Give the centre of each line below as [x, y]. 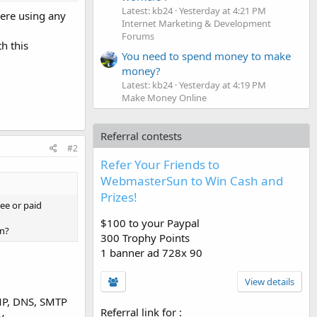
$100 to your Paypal [150, 223]
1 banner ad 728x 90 [151, 252]
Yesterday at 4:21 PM [223, 10]
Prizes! [119, 197]
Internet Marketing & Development [196, 23]
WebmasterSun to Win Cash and [192, 180]
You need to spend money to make [206, 56]
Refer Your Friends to [160, 164]
